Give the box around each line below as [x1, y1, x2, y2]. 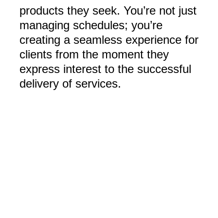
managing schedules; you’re [19, 18, 163, 32]
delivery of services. [19, 77, 121, 91]
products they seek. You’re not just [19, 4, 197, 18]
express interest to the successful [19, 62, 191, 76]
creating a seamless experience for [19, 33, 199, 47]
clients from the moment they [19, 48, 169, 61]
